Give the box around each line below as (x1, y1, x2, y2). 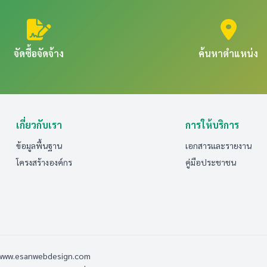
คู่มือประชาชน (185, 157, 237, 167)
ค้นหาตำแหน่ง (198, 47, 258, 60)
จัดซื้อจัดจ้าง (14, 47, 64, 60)
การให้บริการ (185, 119, 240, 131)
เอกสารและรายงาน (185, 140, 252, 151)
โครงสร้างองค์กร (15, 157, 72, 167)
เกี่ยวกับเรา (15, 119, 62, 131)
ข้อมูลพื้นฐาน (15, 140, 62, 151)
